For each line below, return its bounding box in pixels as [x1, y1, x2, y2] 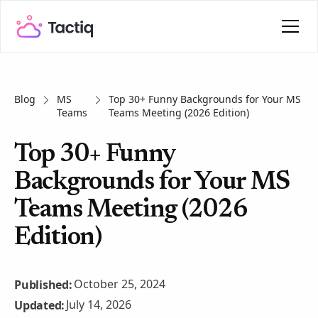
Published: [14, 276, 72, 292]
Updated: [14, 297, 65, 313]
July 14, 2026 [66, 297, 132, 312]
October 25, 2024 [73, 276, 165, 292]
